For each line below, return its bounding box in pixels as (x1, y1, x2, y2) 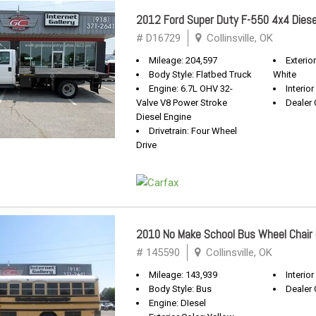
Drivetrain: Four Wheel (149, 126, 237, 136)
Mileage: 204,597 (149, 55, 217, 66)
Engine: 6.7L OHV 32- (149, 83, 233, 94)
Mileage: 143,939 (149, 269, 217, 280)
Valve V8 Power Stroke (136, 97, 227, 108)
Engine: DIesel (149, 298, 206, 308)
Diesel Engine (136, 111, 191, 122)
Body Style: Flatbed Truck (149, 69, 252, 80)
